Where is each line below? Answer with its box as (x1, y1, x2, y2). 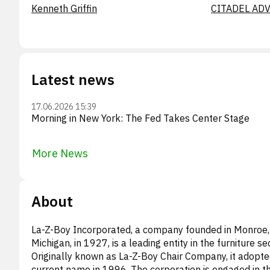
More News (32, 146, 88, 160)
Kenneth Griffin (31, 2, 97, 14)
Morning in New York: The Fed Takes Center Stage (31, 111, 250, 124)
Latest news (31, 69, 115, 89)
